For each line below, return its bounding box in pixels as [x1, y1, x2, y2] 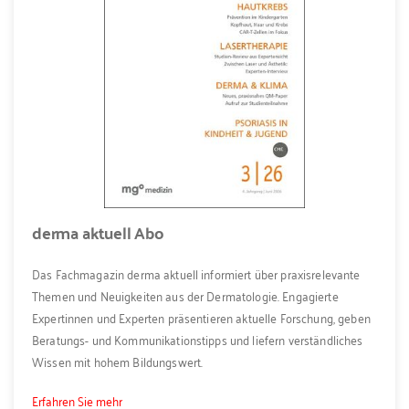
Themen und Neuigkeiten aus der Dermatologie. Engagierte [32, 284, 339, 308]
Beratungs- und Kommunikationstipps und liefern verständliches [32, 328, 363, 351]
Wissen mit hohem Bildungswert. [32, 350, 204, 373]
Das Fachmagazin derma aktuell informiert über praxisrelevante [32, 262, 361, 286]
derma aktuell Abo [32, 216, 164, 247]
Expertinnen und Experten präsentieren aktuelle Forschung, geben [32, 306, 371, 330]
